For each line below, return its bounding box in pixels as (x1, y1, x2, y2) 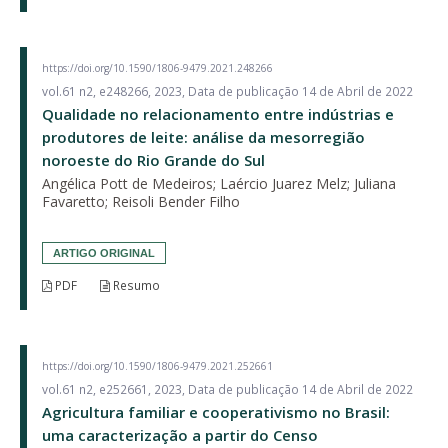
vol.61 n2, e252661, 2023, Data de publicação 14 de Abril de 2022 (42, 380, 413, 398)
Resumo (110, 276, 160, 294)
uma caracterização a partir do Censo (42, 424, 318, 445)
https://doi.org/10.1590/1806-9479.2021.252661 (42, 358, 273, 373)
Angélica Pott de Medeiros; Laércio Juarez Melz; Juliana (42, 173, 396, 193)
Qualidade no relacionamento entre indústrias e (42, 103, 394, 124)
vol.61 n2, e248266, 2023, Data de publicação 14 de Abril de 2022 (42, 82, 413, 100)
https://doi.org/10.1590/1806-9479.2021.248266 (42, 60, 273, 75)
